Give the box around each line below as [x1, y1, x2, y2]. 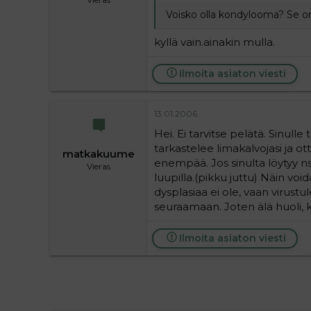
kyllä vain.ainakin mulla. [154, 35, 275, 49]
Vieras [86, 161, 110, 171]
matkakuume [62, 147, 135, 160]
